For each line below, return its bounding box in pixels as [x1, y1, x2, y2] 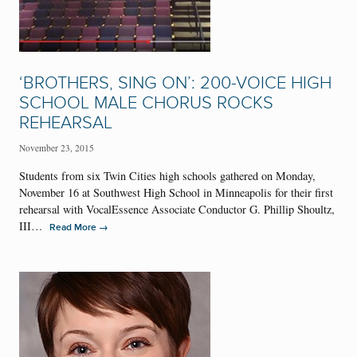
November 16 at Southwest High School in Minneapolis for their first [19, 185, 333, 201]
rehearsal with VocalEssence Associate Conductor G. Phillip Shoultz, [19, 202, 335, 218]
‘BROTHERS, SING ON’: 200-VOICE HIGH [19, 72, 331, 94]
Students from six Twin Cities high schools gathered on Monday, [19, 168, 316, 184]
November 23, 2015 [19, 142, 94, 155]
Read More [49, 222, 99, 234]
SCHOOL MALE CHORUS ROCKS [19, 92, 273, 114]
